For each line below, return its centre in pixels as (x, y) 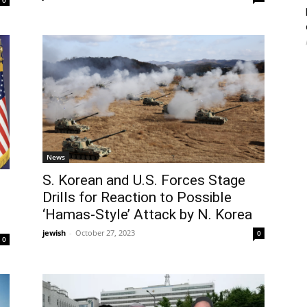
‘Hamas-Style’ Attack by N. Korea (147, 214)
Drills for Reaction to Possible (137, 197)
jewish (54, 232)
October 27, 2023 (105, 232)
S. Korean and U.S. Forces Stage (144, 180)
